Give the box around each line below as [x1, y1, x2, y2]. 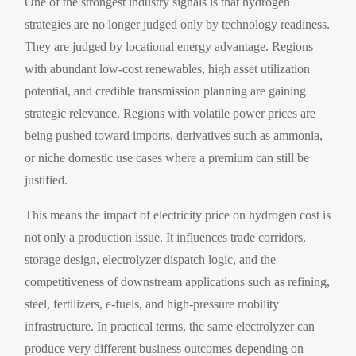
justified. [25, 172, 68, 187]
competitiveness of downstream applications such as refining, [25, 274, 331, 288]
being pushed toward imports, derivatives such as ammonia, [25, 128, 323, 142]
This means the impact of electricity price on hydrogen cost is [25, 207, 331, 222]
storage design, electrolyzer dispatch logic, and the [25, 252, 277, 266]
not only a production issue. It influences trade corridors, [25, 230, 307, 244]
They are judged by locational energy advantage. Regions [25, 39, 314, 53]
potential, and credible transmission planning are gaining [25, 83, 307, 98]
